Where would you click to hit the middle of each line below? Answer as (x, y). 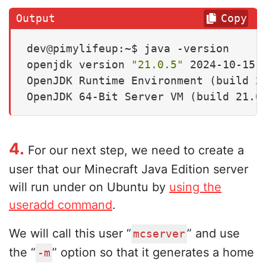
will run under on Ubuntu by (89, 187)
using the (195, 187)
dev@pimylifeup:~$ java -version (128, 48)
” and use (213, 233)
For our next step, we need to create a (134, 150)
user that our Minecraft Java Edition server (129, 169)
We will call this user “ (70, 233)
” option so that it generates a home (153, 252)
